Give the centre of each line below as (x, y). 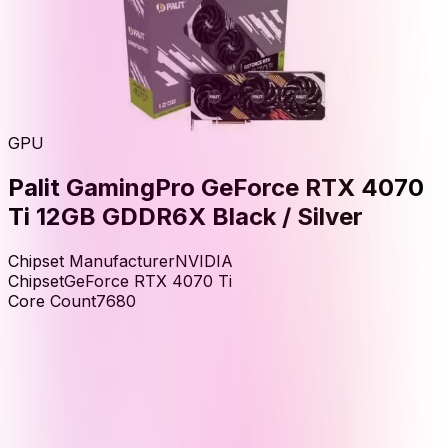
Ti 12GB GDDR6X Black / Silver (185, 216)
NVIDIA (204, 260)
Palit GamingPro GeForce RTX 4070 (216, 187)
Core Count (52, 300)
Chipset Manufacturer (91, 260)
